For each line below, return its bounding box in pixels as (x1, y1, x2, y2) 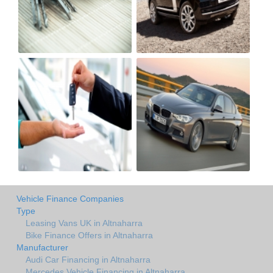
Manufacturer (16, 242, 68, 252)
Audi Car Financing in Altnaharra (26, 254, 151, 264)
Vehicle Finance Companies (16, 193, 124, 204)
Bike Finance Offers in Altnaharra (26, 230, 153, 240)
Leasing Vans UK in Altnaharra (26, 218, 143, 228)
